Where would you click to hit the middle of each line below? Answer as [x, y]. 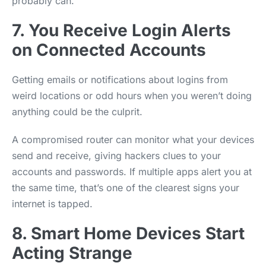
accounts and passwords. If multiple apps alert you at [132, 171]
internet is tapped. [52, 203]
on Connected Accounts [109, 50]
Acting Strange [72, 253]
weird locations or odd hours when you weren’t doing [132, 95]
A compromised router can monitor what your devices [133, 139]
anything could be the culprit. [77, 111]
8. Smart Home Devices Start [128, 233]
